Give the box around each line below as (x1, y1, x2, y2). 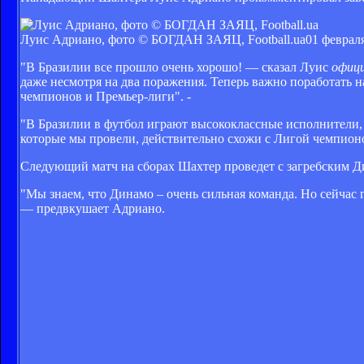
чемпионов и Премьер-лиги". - (20, 89, 191, 103)
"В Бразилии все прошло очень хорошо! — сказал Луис (20, 59, 331, 74)
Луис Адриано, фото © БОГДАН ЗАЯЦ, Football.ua (20, 32, 305, 46)
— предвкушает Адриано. (20, 201, 165, 215)
